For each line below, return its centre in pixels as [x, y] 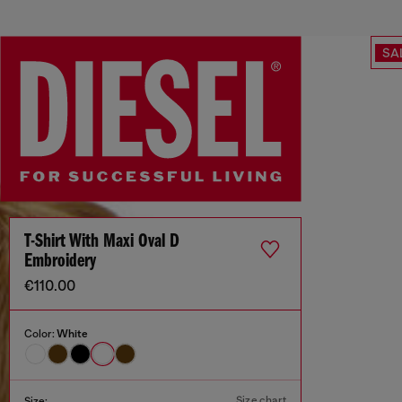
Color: [40, 334]
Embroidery [60, 262]
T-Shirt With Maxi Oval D [102, 242]
